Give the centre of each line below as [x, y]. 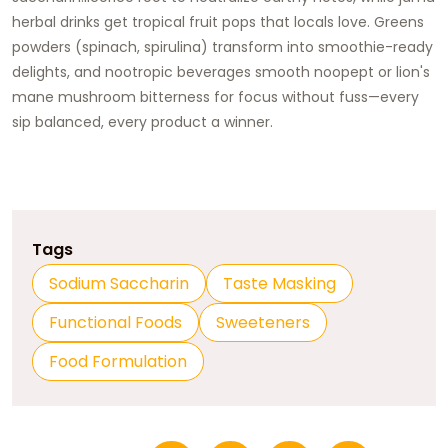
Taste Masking [279, 283]
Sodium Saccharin [119, 283]
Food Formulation [118, 361]
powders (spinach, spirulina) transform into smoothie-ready [222, 46]
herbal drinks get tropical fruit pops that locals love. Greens [218, 21]
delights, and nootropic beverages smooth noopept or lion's [221, 71]
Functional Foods [115, 322]
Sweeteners [263, 322]
